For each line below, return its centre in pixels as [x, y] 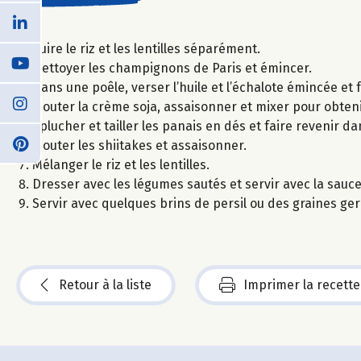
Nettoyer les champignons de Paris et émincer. [172, 68]
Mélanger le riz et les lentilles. [121, 164]
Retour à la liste [105, 284]
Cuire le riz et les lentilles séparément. [146, 48]
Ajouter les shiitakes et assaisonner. [139, 145]
